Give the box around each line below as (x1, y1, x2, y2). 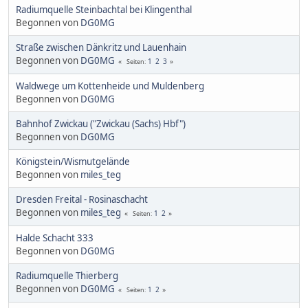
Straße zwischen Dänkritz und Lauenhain (16, 41, 186, 54)
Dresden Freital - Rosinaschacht (16, 193, 148, 206)
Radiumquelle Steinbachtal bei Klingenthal (16, 3, 192, 16)
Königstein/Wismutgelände (16, 155, 130, 168)
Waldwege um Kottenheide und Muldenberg (16, 80, 204, 93)
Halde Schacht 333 (16, 232, 93, 245)
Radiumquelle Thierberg (16, 269, 118, 283)
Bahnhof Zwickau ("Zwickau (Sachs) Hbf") (16, 118, 186, 131)
